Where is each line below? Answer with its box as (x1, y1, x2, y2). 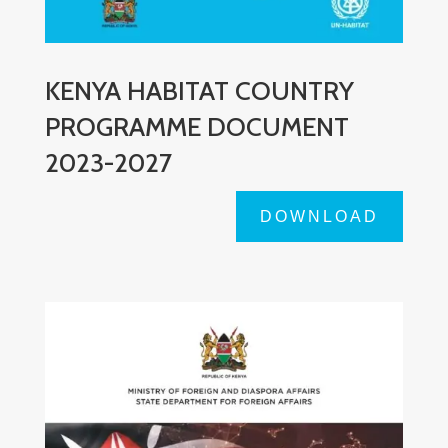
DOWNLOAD (260, 208, 380, 226)
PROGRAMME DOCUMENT (44, 111, 349, 144)
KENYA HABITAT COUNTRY (44, 75, 354, 108)
